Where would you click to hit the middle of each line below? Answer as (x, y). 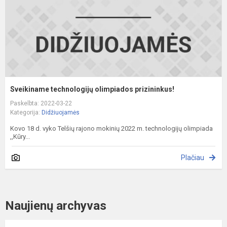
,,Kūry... (20, 136)
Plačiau (193, 157)
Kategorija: (26, 112)
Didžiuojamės (61, 112)
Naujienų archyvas (56, 205)
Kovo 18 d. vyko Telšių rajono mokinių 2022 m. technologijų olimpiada (111, 128)
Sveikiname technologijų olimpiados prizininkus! (92, 89)
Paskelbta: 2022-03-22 (41, 103)
